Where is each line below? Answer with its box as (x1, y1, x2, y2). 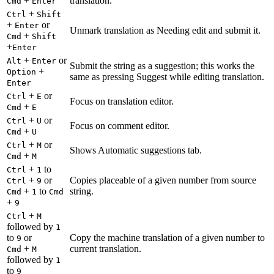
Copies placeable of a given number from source (70, 174, 256, 185)
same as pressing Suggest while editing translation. (70, 71, 264, 82)
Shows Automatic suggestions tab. (70, 144, 202, 155)
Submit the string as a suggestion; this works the (70, 60, 254, 71)
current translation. (70, 243, 141, 254)
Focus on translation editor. (70, 95, 174, 106)
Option (7, 67, 36, 76)
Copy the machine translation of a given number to (70, 232, 265, 243)
